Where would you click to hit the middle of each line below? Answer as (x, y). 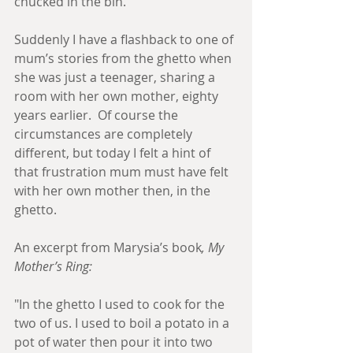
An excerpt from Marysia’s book (108, 247)
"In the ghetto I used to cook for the (121, 304)
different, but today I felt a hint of (114, 153)
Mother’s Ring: (53, 266)
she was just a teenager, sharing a (116, 77)
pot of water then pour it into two (115, 342)
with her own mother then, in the (114, 191)
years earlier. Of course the (98, 115)
